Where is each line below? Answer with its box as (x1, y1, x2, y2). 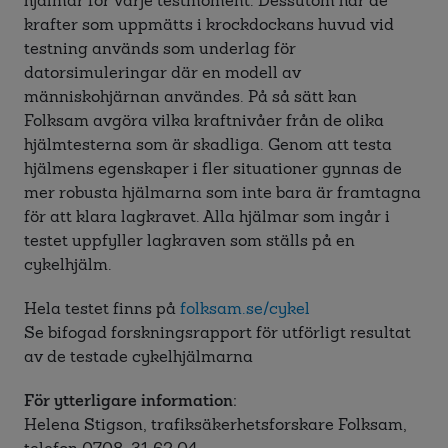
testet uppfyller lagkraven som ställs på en (24, 229, 355, 252)
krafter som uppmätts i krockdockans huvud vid (24, 13, 394, 36)
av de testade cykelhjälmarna (24, 345, 253, 368)
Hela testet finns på (24, 297, 180, 320)
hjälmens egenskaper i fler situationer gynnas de (24, 157, 402, 180)
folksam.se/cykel (180, 297, 310, 320)
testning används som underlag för (24, 37, 296, 60)
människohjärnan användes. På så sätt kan (24, 85, 357, 108)
